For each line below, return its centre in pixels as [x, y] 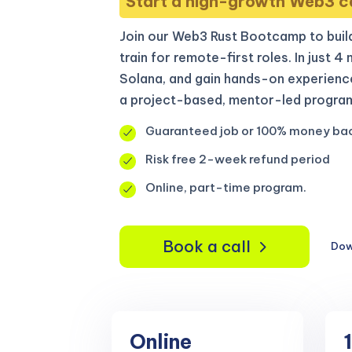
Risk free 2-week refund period [238, 159]
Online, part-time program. [226, 188]
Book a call [207, 246]
